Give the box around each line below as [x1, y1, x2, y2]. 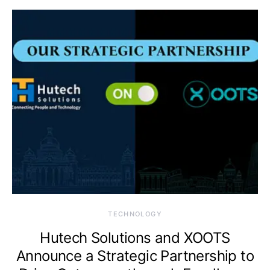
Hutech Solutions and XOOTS [40, 228, 230, 246]
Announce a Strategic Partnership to [16, 246, 254, 265]
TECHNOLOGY [108, 209, 162, 218]
